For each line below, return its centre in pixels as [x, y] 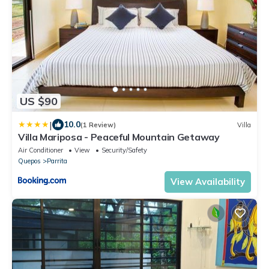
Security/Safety [124, 150]
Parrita [57, 161]
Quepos [29, 161]
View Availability [208, 182]
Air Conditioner [41, 150]
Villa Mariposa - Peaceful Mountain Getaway [119, 137]
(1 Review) [98, 125]
